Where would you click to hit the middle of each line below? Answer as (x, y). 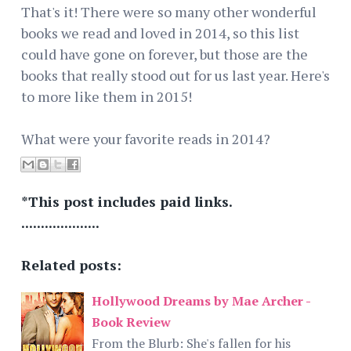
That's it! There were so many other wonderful (169, 11)
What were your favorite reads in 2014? (146, 138)
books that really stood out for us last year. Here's (175, 75)
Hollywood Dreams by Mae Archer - (201, 300)
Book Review (131, 322)
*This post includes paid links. (127, 201)
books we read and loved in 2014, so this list (160, 33)
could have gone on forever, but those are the (165, 54)
